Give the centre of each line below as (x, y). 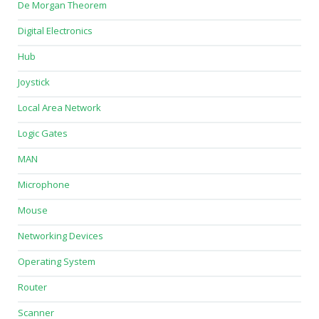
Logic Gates (43, 134)
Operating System (57, 262)
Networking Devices (61, 236)
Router (32, 287)
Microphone (44, 185)
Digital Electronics (55, 31)
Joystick (34, 82)
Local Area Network (59, 108)
